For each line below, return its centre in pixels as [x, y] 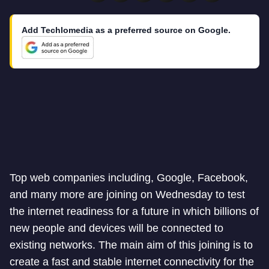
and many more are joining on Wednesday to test [127, 195]
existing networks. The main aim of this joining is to [131, 245]
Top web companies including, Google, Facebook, [129, 178]
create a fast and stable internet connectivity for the [132, 262]
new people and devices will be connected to [116, 228]
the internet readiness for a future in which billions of [134, 211]
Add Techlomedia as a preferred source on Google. [126, 30]
